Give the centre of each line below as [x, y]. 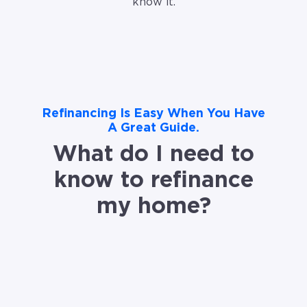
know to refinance [153, 181]
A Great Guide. [153, 128]
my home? [153, 207]
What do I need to [153, 155]
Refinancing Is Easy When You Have [153, 114]
